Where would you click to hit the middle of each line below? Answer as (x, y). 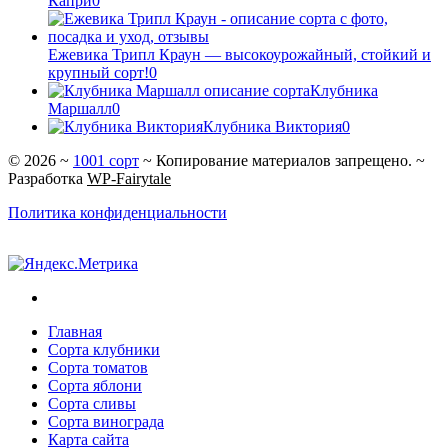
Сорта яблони (95, 385)
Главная (75, 331)
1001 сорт (106, 160)
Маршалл (80, 108)
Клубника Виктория (272, 126)
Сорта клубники (104, 349)
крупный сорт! (98, 72)
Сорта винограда (106, 421)
